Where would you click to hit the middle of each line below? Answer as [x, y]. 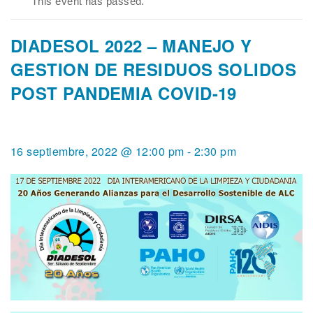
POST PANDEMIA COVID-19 [124, 93]
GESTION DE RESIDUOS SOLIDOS [154, 69]
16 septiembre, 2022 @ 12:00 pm [97, 151]
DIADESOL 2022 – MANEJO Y [131, 45]
